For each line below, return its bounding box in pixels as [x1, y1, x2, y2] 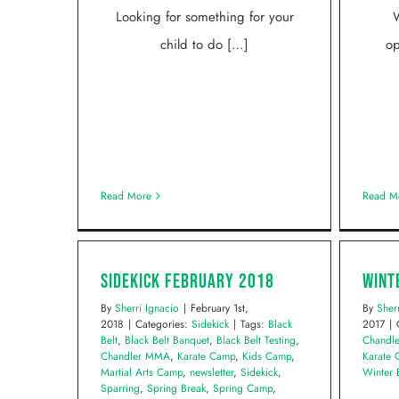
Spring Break [147, 380, 206, 396]
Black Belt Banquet [125, 332, 209, 348]
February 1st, [191, 300, 248, 316]
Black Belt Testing [216, 332, 296, 348]
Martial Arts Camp [101, 364, 183, 380]
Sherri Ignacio [115, 300, 179, 316]
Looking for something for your [115, 7, 294, 27]
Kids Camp [242, 348, 291, 364]
